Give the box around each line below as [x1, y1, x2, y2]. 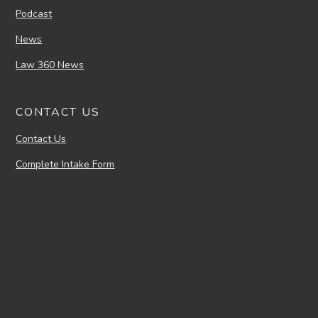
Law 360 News [16, 58, 84, 72]
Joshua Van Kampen [103, 253, 215, 265]
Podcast [16, 7, 53, 21]
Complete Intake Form [16, 158, 115, 172]
